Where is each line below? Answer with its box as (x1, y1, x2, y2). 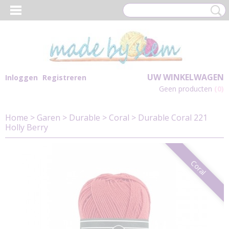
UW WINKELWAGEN (147, 72, 224, 83)
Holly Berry (5, 122, 48, 133)
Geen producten (159, 84, 214, 94)
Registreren (42, 73, 86, 82)
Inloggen (5, 73, 38, 82)
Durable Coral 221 (138, 112, 208, 123)
